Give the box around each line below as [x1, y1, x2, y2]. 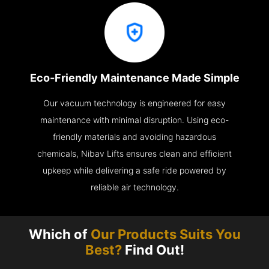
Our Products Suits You [90, 226, 241, 243]
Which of [28, 226, 91, 243]
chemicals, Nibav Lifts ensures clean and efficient [37, 148, 232, 159]
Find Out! [121, 242, 184, 258]
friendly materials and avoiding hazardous [53, 131, 216, 142]
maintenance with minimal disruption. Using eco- [40, 115, 229, 125]
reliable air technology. [90, 182, 179, 192]
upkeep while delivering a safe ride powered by [43, 165, 226, 175]
